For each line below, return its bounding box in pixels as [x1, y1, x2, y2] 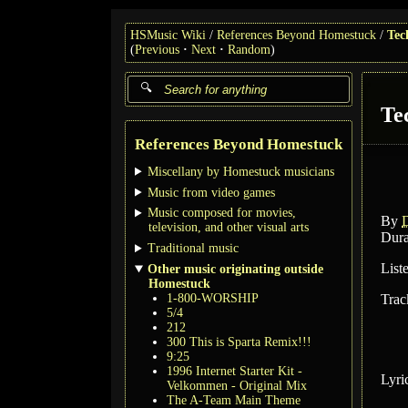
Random [228, 43, 270, 56]
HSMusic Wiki [130, 28, 206, 42]
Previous [135, 43, 179, 56]
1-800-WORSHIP [167, 291, 259, 305]
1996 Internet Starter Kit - [167, 363, 302, 378]
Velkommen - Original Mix [167, 378, 307, 393]
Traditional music [148, 241, 240, 256]
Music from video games [148, 185, 276, 199]
